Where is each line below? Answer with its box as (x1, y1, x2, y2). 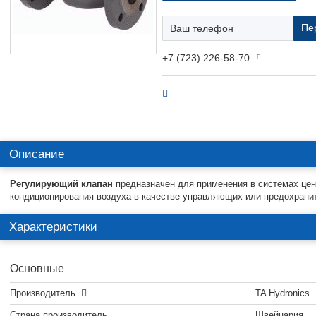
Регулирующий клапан (10, 178, 113, 189)
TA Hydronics (255, 288, 310, 298)
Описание (9, 147, 64, 161)
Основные (10, 262, 64, 274)
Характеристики (9, 220, 97, 233)
